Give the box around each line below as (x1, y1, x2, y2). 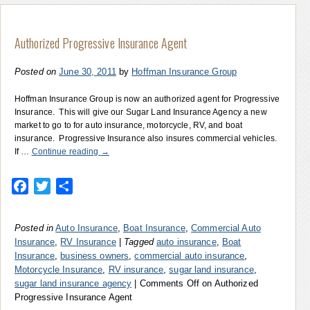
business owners (60, 250, 129, 261)
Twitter (51, 179, 84, 192)
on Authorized (199, 277, 258, 289)
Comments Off (139, 277, 200, 289)
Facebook (28, 179, 78, 192)
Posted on (15, 66, 57, 77)
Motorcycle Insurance (15, 264, 103, 275)
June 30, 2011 (59, 66, 116, 77)
